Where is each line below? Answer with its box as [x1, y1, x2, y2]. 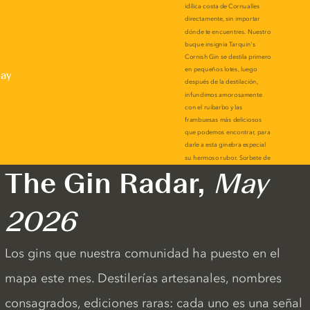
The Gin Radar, [4, 167, 213, 200]
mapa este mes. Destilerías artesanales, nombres [4, 271, 282, 286]
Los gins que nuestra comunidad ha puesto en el [4, 246, 280, 261]
